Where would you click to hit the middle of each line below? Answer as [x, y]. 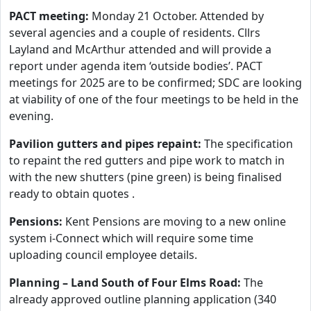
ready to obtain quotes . [72, 194]
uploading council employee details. [103, 255]
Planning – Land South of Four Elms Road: [125, 283]
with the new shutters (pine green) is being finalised [145, 177]
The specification [247, 144]
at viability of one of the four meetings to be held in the [154, 99]
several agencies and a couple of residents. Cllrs [135, 33]
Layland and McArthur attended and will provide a [140, 49]
